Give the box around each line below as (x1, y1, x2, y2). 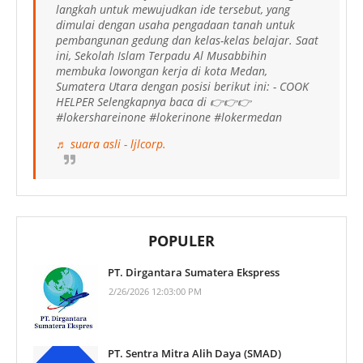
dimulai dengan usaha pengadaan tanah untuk (56, 16, 295, 32)
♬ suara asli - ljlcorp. (56, 135, 166, 152)
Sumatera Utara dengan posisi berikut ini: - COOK (56, 78, 309, 94)
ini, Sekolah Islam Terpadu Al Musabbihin (56, 47, 267, 63)
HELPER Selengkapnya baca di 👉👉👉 (56, 93, 251, 109)
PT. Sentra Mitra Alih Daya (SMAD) (108, 345, 281, 361)
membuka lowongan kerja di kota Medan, (56, 62, 267, 79)
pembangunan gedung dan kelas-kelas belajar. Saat (56, 32, 318, 48)
